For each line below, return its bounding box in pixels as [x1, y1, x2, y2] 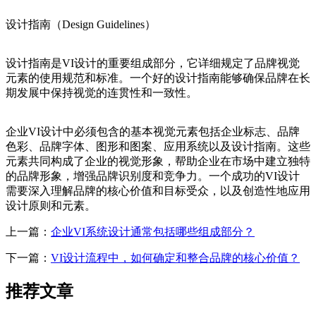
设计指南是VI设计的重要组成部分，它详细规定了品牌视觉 [6, 57, 300, 70]
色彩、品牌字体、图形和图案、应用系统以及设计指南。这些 [6, 140, 310, 153]
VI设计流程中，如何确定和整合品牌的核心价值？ [51, 252, 300, 265]
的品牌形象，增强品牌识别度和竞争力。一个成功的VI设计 [6, 170, 300, 183]
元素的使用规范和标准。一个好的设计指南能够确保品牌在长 [6, 72, 310, 85]
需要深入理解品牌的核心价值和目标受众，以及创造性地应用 [6, 185, 310, 197]
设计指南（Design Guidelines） [6, 18, 156, 31]
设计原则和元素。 [6, 200, 96, 212]
